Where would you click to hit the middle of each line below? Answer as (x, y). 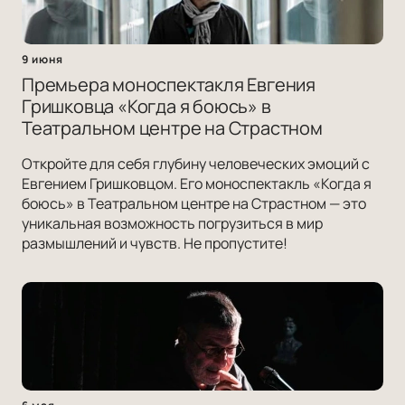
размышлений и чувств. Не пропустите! (155, 244)
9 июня (42, 60)
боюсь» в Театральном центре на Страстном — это (194, 204)
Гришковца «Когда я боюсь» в (146, 107)
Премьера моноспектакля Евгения (169, 85)
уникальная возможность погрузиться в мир (172, 224)
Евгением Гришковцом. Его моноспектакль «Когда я (197, 184)
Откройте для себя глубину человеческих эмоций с (196, 164)
